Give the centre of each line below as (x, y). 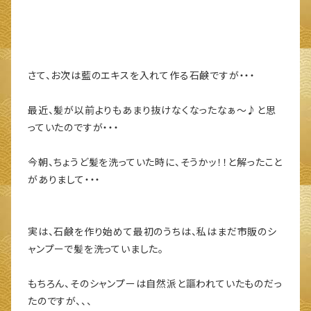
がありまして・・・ (65, 180)
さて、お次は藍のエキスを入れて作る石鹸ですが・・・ (142, 76)
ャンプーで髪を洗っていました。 (96, 249)
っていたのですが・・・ (74, 128)
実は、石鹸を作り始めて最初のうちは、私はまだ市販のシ (152, 232)
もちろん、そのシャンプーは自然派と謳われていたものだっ (155, 284)
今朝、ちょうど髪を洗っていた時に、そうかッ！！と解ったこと (155, 162)
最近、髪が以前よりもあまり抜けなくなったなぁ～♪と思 (152, 110)
